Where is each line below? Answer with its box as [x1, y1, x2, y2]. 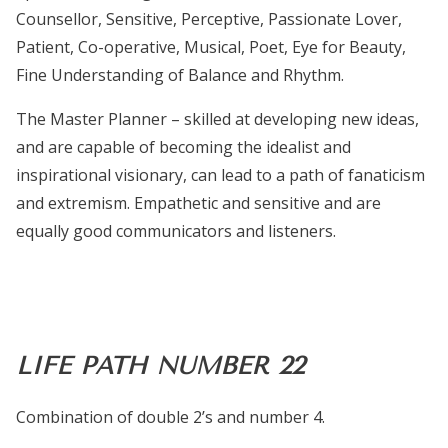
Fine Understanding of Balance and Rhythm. [16, 64, 344, 87]
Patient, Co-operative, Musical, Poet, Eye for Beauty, [16, 36, 406, 59]
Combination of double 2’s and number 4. [16, 406, 325, 429]
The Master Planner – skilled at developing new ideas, [16, 108, 419, 131]
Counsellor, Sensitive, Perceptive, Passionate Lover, [16, 8, 402, 31]
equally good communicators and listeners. [16, 220, 336, 243]
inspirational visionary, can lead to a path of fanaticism [16, 164, 425, 187]
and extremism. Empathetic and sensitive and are [16, 192, 381, 215]
